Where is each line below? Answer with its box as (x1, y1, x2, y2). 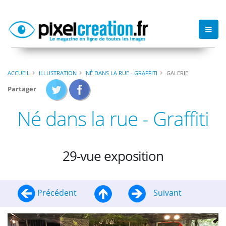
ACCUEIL (8, 69, 30, 77)
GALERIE (166, 69, 188, 77)
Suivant (151, 187, 182, 198)
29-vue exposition (63, 146, 163, 165)
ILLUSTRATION (39, 69, 77, 77)
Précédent (35, 187, 79, 198)
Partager (8, 84, 36, 93)
